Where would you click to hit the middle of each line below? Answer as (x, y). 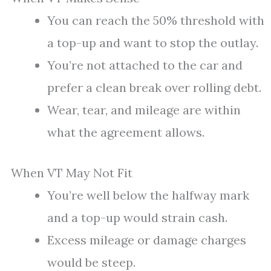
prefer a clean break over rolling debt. (154, 87)
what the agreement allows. (126, 132)
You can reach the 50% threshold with (156, 20)
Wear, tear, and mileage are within (144, 110)
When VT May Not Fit (72, 173)
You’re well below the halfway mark (148, 195)
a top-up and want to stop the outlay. (153, 43)
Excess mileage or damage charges (147, 240)
